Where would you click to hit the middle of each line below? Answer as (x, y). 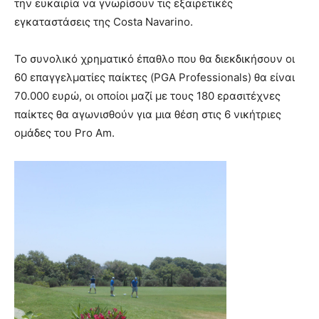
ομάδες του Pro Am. (64, 133)
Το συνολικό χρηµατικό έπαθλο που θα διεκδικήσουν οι (155, 59)
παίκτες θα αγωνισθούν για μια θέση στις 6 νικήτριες (148, 114)
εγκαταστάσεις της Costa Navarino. (104, 22)
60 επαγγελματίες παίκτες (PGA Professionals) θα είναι (155, 77)
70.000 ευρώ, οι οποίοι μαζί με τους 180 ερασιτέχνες (147, 96)
